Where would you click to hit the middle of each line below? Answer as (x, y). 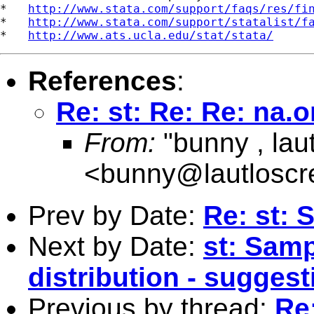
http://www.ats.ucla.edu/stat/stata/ (151, 35)
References (102, 81)
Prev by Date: (116, 215)
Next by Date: (116, 246)
